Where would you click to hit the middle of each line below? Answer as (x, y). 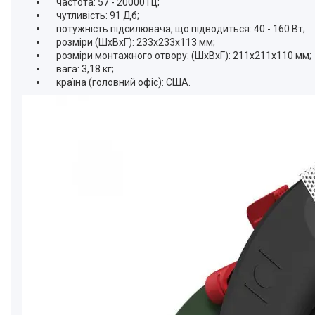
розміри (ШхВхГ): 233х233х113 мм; (130, 42)
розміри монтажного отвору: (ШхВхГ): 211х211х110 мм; (179, 56)
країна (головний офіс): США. (118, 82)
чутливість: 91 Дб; (92, 15)
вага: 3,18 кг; (81, 69)
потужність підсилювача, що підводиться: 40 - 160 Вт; (175, 29)
